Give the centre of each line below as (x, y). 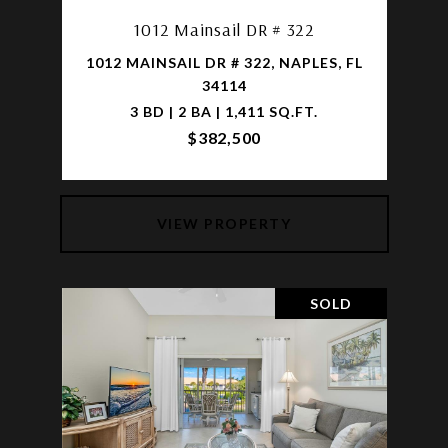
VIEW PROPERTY (224, 223)
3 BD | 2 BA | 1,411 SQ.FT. (224, 111)
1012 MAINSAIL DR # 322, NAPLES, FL (224, 62)
